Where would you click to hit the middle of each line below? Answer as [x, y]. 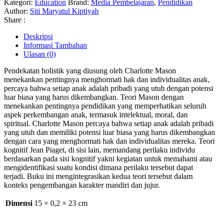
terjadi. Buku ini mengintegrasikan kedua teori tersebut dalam [98, 176]
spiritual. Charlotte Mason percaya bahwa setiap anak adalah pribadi [109, 124]
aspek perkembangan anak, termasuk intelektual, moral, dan [96, 115]
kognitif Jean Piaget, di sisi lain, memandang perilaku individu [99, 150]
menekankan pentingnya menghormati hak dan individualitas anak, [107, 80]
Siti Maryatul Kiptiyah [64, 11]
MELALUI [35, 31]
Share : [15, 20]
